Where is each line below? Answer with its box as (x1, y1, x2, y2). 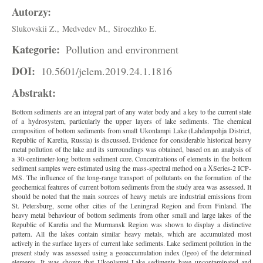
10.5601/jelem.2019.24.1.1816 (41, 64, 172, 78)
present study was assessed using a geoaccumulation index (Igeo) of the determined (12, 248, 251, 257)
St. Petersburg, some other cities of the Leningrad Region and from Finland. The (12, 201, 251, 210)
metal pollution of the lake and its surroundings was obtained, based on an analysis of (12, 144, 251, 154)
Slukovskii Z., (12, 23, 59, 34)
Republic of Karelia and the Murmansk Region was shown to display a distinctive (12, 220, 251, 229)
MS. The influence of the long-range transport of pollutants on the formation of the (12, 173, 251, 182)
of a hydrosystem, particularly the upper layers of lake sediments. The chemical (12, 116, 251, 126)
